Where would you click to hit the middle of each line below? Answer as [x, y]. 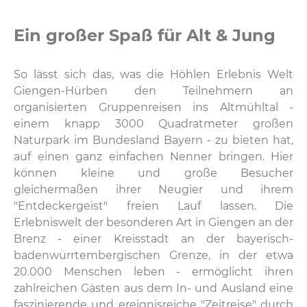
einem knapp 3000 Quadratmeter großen [153, 124]
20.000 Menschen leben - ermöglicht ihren [153, 272]
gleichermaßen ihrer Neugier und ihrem [153, 190]
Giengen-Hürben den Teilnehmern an [153, 91]
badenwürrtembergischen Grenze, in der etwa [153, 256]
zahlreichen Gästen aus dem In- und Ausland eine [153, 288]
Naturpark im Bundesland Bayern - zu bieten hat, [153, 140]
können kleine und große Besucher [153, 173]
